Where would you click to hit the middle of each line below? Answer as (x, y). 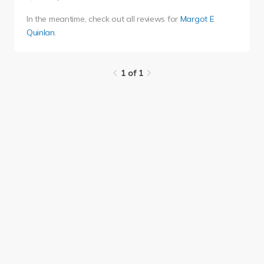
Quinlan (40, 33)
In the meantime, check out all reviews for (103, 19)
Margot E (197, 19)
